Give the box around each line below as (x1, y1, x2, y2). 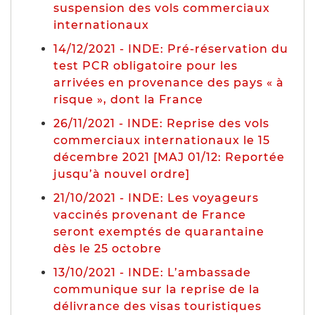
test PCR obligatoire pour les (53, 58, 238, 72)
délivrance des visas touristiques (53, 299, 262, 313)
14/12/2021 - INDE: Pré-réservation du (53, 41, 288, 56)
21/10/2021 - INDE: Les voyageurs (53, 191, 259, 205)
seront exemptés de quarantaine (53, 224, 264, 238)
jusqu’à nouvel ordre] (53, 167, 190, 181)
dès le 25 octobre (53, 241, 162, 255)
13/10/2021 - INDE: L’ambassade (53, 265, 251, 279)
